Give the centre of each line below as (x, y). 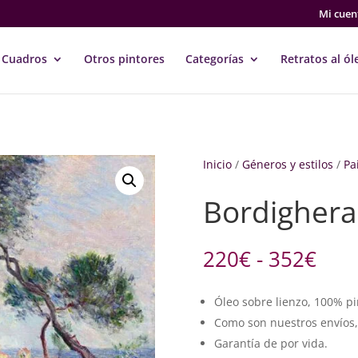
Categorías (215, 58)
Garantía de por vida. (270, 344)
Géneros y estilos (287, 164)
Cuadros (24, 58)
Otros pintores (124, 58)
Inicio (217, 164)
